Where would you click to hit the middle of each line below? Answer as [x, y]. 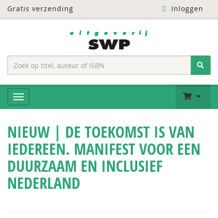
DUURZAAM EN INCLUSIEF [85, 166]
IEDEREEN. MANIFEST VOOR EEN [104, 149]
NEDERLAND [44, 183]
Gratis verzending [40, 9]
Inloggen [186, 9]
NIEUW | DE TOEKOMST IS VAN [101, 132]
